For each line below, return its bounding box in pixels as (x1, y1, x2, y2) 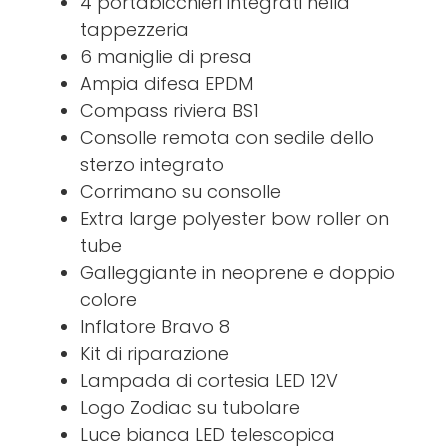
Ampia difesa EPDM (80, 71, 253, 97)
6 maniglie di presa (80, 44, 252, 70)
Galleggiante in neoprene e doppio (80, 260, 395, 286)
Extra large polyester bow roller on (80, 206, 389, 232)
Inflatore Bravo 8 (80, 314, 230, 340)
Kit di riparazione (80, 341, 229, 367)
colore (80, 287, 137, 313)
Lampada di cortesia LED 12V (80, 368, 338, 394)
